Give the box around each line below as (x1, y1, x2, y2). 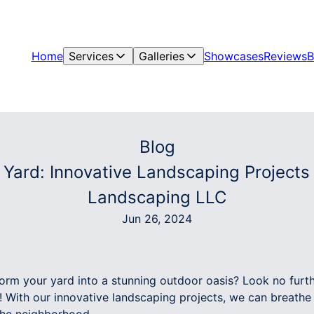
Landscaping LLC (88, 187, 226, 207)
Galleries (138, 49, 184, 63)
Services (68, 49, 114, 63)
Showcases (203, 49, 264, 63)
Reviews (263, 49, 307, 63)
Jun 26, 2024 (122, 212, 192, 226)
